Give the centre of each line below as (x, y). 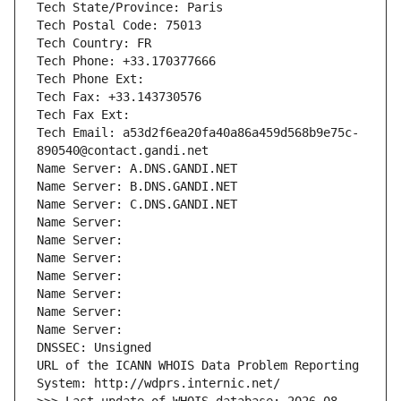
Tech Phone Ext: (90, 79)
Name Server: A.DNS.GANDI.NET (137, 169)
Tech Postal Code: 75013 (119, 26)
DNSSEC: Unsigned (94, 348)
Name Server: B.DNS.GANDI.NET (137, 187)
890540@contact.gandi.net (123, 151)
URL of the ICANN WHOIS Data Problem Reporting (198, 366)
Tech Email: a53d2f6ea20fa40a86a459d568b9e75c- (198, 133)
